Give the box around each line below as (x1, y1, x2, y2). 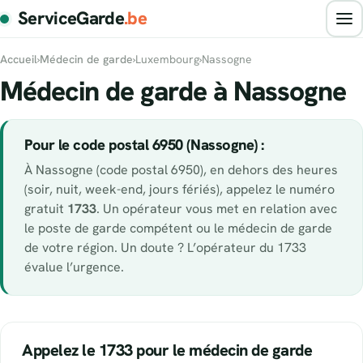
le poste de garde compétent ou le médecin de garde (24, 220, 332, 237)
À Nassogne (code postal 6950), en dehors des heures (24, 161, 338, 179)
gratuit (24, 200, 67, 218)
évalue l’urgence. (24, 258, 124, 276)
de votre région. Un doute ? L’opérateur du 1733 (24, 239, 306, 257)
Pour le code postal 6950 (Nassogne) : (24, 135, 264, 155)
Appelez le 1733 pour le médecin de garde (22, 340, 312, 361)
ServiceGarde (18, 6, 125, 30)
